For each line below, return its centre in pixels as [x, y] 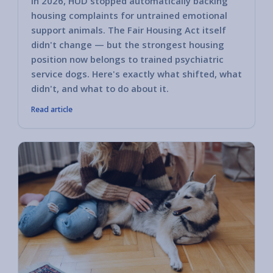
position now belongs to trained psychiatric [127, 59]
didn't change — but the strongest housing [128, 44]
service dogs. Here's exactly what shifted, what [136, 73]
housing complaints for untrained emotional [129, 15]
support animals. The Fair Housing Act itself [129, 30]
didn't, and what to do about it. [100, 88]
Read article [52, 109]
